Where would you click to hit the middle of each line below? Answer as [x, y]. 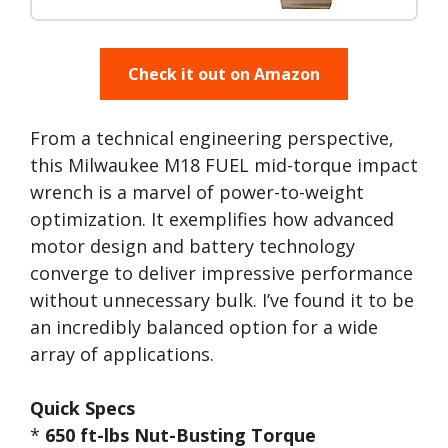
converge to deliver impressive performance [221, 273]
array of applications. [122, 354]
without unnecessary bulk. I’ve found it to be [222, 300]
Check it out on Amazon [224, 74]
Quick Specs [82, 408]
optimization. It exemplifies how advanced [212, 219]
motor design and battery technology [192, 246]
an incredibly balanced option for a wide [204, 327]
